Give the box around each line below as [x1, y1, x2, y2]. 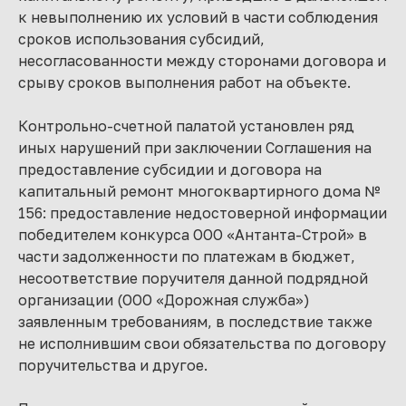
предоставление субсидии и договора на [18, 160, 322, 179]
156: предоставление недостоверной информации [18, 204, 387, 222]
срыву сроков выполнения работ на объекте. [18, 73, 351, 92]
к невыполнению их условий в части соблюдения [18, 8, 378, 26]
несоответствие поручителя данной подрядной [18, 269, 368, 287]
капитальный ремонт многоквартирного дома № [18, 182, 381, 200]
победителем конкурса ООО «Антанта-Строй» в [18, 226, 367, 244]
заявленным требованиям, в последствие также [18, 313, 372, 331]
